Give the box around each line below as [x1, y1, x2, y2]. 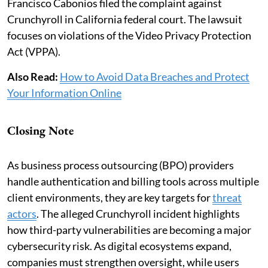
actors [7, 206, 36, 220]
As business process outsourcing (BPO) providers [7, 158, 234, 172]
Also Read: [7, 69, 60, 83]
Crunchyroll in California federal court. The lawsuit [7, 12, 242, 26]
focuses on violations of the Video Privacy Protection [7, 28, 251, 42]
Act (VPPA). [7, 44, 60, 58]
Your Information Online [7, 86, 121, 99]
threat [212, 190, 242, 204]
